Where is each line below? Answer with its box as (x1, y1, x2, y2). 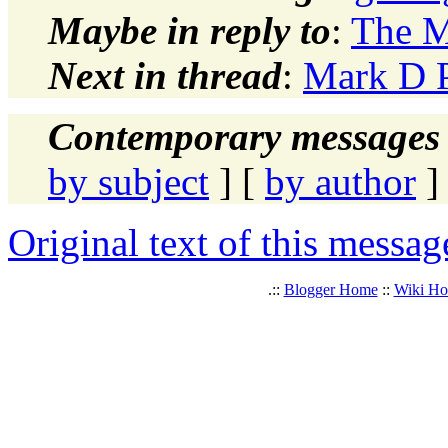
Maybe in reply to (48, 8, 331, 52)
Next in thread (48, 53, 282, 97)
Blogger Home (283, 280, 378, 298)
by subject (48, 159, 209, 203)
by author (265, 159, 416, 203)
